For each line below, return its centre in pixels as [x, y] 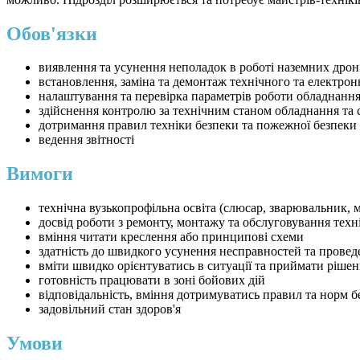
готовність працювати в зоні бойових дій [152, 280]
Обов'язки [52, 33]
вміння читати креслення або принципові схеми [171, 237]
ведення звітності [86, 140]
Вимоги [40, 174]
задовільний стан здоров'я [110, 309]
